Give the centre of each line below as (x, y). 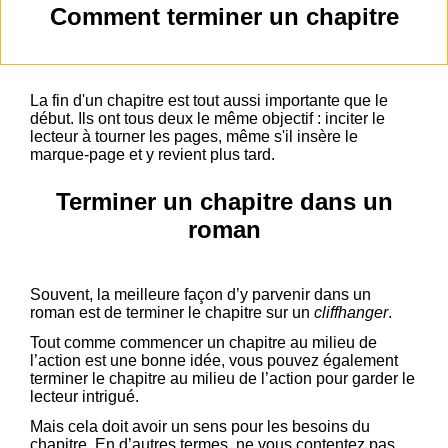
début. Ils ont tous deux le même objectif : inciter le (207, 119)
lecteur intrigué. (84, 397)
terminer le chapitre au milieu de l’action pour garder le (222, 379)
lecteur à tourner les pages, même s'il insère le (194, 137)
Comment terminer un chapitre (224, 17)
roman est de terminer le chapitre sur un (172, 313)
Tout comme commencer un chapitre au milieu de (203, 343)
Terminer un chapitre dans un (224, 202)
